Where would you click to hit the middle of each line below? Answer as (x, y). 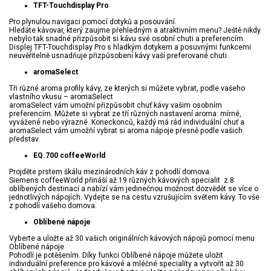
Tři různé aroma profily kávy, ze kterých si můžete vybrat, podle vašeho (127, 89)
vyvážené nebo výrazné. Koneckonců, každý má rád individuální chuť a (127, 122)
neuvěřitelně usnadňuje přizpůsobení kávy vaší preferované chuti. (119, 56)
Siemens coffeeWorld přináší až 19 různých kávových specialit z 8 (122, 181)
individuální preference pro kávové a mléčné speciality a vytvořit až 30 (126, 264)
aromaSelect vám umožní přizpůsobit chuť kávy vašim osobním (116, 106)
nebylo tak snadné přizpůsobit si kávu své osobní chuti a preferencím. (127, 39)
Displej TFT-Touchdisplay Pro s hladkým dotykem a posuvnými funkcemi (130, 47)
